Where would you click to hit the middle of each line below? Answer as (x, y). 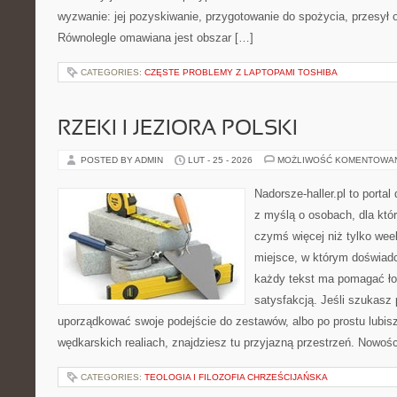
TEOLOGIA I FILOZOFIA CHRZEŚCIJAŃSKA (236, 377)
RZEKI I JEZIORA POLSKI (178, 129)
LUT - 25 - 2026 (220, 160)
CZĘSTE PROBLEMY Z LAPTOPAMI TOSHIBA (241, 72)
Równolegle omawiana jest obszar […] (156, 38)
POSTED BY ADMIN (123, 160)
